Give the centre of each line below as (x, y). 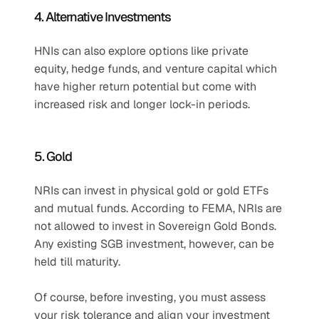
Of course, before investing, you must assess (150, 297)
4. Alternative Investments (103, 17)
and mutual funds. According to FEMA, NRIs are (158, 208)
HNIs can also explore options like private (141, 51)
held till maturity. (77, 262)
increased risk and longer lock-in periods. (142, 104)
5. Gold (53, 156)
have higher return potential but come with (145, 87)
